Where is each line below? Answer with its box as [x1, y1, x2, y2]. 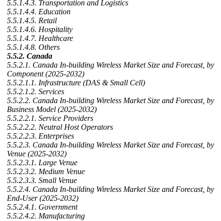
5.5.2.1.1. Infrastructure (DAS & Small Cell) [7, 78, 145, 87]
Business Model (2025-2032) [7, 105, 97, 114]
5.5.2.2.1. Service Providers [7, 114, 93, 123]
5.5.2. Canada [7, 52, 52, 61]
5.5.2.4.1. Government [7, 203, 77, 212]
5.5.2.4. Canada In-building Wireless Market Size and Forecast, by [7, 185, 214, 194]
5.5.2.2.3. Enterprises [7, 132, 74, 141]
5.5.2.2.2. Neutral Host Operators [7, 123, 113, 132]
